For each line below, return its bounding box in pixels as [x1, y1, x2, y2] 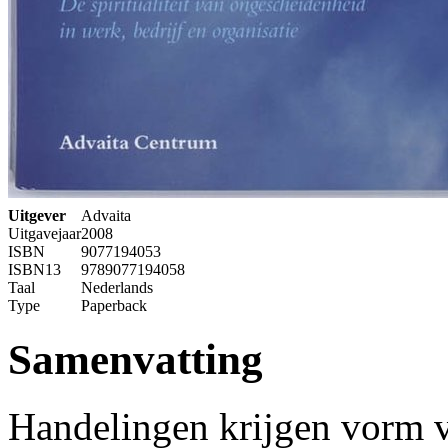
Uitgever [8, 207, 66, 225]
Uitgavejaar [8, 225, 81, 243]
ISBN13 [8, 261, 61, 279]
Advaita [81, 207, 131, 225]
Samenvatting [8, 336, 263, 384]
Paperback [81, 297, 147, 315]
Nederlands [81, 279, 153, 297]
